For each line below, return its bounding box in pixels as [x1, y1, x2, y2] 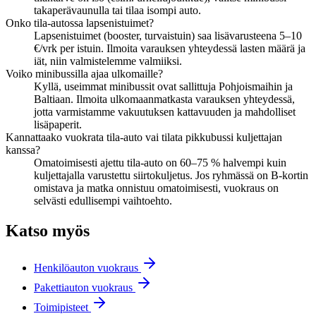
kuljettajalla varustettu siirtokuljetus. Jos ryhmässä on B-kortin [34, 169, 308, 182]
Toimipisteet [34, 300, 88, 313]
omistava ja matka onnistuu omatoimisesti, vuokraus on [34, 182, 279, 195]
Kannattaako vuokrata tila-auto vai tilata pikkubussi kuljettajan [6, 131, 282, 144]
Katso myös [6, 221, 90, 240]
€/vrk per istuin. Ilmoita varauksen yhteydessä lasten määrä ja [34, 42, 305, 55]
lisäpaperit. [34, 119, 82, 131]
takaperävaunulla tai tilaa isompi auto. [34, 4, 201, 17]
